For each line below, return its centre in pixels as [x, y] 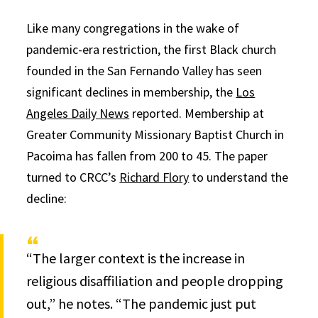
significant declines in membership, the [131, 92]
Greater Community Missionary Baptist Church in [155, 134]
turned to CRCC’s [73, 177]
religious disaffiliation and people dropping [155, 280]
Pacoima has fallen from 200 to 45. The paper [147, 155]
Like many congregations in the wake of [133, 28]
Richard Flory [154, 177]
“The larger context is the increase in [136, 258]
